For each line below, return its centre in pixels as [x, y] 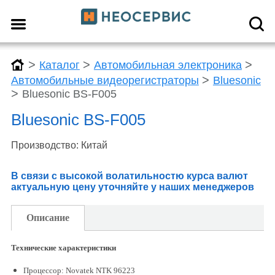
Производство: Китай [59, 145]
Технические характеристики [63, 248]
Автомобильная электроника [168, 65]
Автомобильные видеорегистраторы [105, 80]
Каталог [59, 65]
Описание [48, 218]
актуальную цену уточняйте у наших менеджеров [132, 187]
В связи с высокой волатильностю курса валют [129, 176]
